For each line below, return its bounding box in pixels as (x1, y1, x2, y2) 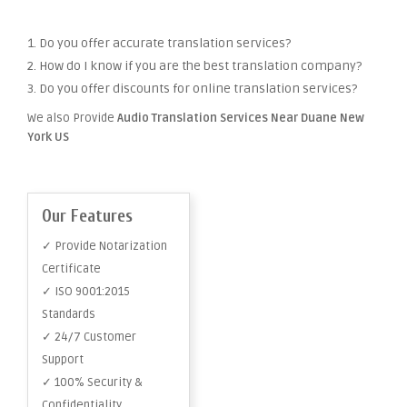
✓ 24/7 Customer (42, 330, 136, 344)
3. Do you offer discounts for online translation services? (27, 81, 357, 96)
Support (42, 352, 84, 367)
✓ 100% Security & (42, 375, 143, 390)
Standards (42, 307, 95, 322)
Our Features (42, 206, 133, 226)
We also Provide (27, 111, 117, 125)
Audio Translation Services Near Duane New (117, 111, 364, 125)
